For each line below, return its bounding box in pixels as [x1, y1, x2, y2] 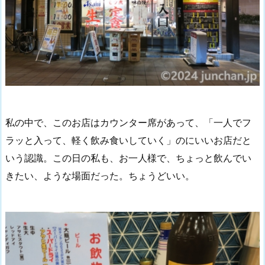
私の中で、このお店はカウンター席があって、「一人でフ [5, 116, 251, 128]
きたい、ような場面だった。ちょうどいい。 [5, 169, 195, 182]
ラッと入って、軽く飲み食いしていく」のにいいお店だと [5, 134, 251, 146]
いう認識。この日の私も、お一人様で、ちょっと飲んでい [5, 151, 251, 164]
